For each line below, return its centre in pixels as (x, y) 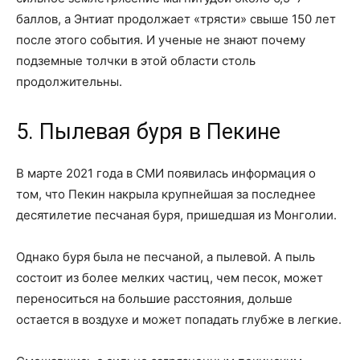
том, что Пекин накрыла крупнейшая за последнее (166, 194)
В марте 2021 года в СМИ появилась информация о (166, 173)
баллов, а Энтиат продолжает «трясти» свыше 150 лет (176, 18)
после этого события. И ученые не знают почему (161, 39)
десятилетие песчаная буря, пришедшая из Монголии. (176, 215)
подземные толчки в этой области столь (136, 60)
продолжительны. (69, 81)
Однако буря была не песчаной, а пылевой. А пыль (166, 256)
